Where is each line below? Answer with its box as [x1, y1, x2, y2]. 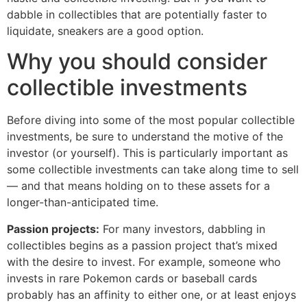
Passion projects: [7, 221, 99, 236]
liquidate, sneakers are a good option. [7, 24, 204, 38]
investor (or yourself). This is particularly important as [7, 146, 288, 160]
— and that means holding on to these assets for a [7, 179, 270, 193]
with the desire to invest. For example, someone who [7, 254, 281, 269]
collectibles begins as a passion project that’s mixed [7, 238, 278, 252]
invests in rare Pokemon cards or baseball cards [7, 271, 257, 285]
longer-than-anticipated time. [7, 195, 158, 210]
